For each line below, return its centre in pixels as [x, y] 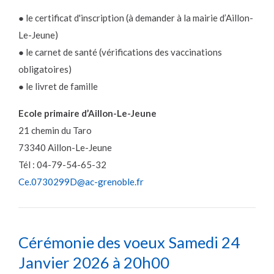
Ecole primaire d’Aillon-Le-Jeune [87, 113]
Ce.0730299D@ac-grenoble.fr [81, 182]
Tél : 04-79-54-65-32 [62, 165]
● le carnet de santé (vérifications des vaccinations [120, 52]
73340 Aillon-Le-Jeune [65, 148]
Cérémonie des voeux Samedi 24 [129, 243]
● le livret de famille [58, 87]
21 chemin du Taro [55, 131]
